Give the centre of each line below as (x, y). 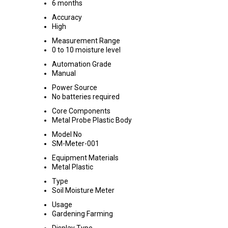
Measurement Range (86, 41)
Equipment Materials (85, 158)
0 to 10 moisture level (86, 50)
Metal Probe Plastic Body (92, 120)
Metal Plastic (73, 167)
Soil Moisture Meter (83, 190)
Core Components (81, 111)
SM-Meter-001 (76, 144)
